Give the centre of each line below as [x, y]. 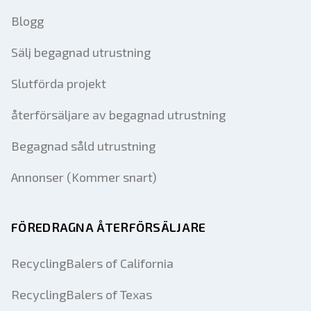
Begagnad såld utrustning [83, 146]
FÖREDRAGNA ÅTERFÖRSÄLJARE [109, 227]
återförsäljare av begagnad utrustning [118, 115]
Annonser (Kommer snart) [84, 177]
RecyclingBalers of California [92, 263]
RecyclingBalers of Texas [82, 294]
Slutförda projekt [59, 83]
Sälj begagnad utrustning [81, 52]
